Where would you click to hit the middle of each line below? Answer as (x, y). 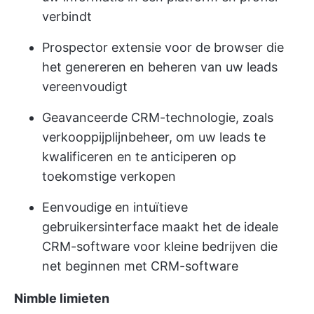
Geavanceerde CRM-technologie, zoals (158, 117)
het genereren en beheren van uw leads (160, 67)
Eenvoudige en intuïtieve (115, 207)
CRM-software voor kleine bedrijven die (160, 246)
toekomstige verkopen (109, 176)
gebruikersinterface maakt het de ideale (160, 226)
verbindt (67, 16)
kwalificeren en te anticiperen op (139, 156)
